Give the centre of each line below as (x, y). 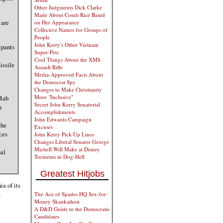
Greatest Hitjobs (72, 174)
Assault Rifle (49, 67)
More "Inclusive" (54, 97)
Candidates (47, 216)
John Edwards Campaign (63, 119)
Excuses (44, 127)
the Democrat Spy (55, 82)
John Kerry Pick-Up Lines (64, 134)
